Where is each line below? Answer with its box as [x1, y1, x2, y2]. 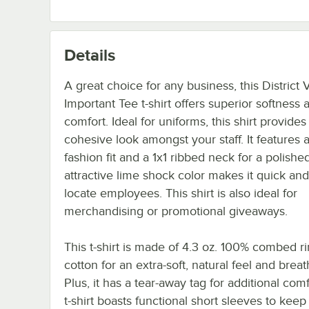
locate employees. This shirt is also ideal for [64, 186, 297, 200]
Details [64, 45, 115, 64]
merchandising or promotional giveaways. [64, 203, 288, 218]
